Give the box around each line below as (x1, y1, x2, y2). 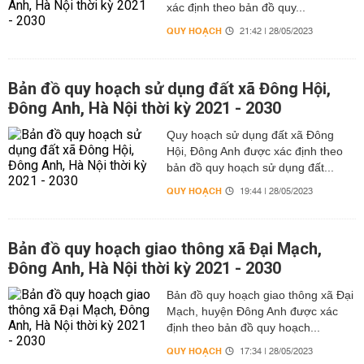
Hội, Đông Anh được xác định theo (166, 145, 343, 158)
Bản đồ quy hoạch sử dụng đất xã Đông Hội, (8, 79, 331, 98)
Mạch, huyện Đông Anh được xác (166, 305, 338, 318)
